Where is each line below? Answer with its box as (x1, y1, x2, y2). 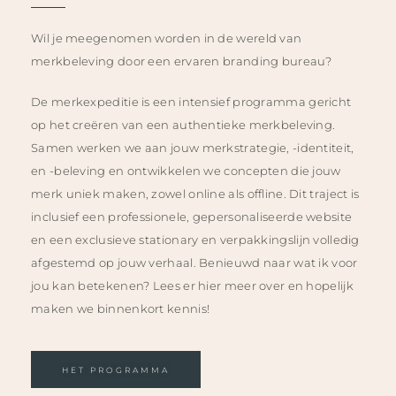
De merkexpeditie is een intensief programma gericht (31, 95, 352, 110)
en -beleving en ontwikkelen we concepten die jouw (31, 164, 341, 179)
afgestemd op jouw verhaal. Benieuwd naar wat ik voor (31, 255, 358, 270)
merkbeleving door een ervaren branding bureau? (31, 54, 332, 69)
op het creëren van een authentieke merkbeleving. (31, 118, 336, 133)
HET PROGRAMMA (62, 365, 170, 376)
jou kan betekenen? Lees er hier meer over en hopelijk (31, 278, 354, 293)
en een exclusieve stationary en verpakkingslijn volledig (31, 232, 360, 247)
